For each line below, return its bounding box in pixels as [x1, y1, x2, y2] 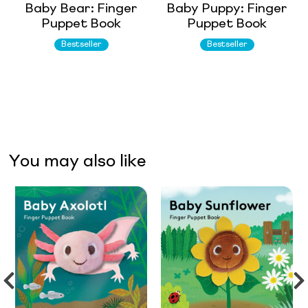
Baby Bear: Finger [25, 2, 137, 15]
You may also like [8, 153, 146, 170]
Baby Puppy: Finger [166, 2, 287, 15]
